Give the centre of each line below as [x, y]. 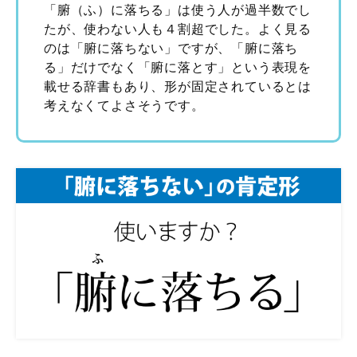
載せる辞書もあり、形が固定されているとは [178, 86]
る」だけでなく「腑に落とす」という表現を [178, 67]
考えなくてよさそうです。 [124, 105]
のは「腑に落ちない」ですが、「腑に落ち [171, 48]
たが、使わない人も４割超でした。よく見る [178, 29]
